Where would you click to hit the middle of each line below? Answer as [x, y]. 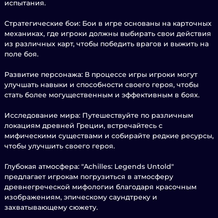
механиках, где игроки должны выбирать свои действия [108, 34]
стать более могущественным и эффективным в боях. [102, 95]
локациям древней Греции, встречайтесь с [83, 126]
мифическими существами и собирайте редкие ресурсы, [109, 136]
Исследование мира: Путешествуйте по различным [99, 115]
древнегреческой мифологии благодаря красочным [100, 187]
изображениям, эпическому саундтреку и [81, 197]
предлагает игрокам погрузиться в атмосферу [89, 177]
